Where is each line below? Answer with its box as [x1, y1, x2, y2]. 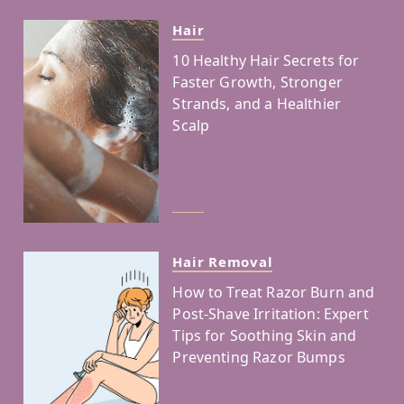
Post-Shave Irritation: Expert [172, 303, 369, 324]
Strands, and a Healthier [172, 93, 342, 114]
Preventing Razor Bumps [172, 346, 345, 367]
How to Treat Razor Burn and [172, 281, 375, 302]
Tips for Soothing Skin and [172, 325, 357, 345]
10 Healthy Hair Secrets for [172, 50, 360, 70]
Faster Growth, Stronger [172, 71, 343, 92]
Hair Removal [172, 252, 273, 271]
